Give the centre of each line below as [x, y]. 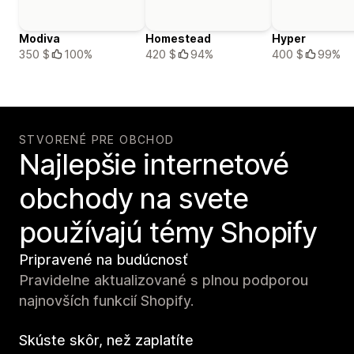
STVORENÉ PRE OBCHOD [97, 140]
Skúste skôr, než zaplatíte [106, 341]
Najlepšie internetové [154, 165]
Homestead [178, 39]
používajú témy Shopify [168, 233]
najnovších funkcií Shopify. [106, 301]
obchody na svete [134, 199]
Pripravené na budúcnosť [104, 260]
